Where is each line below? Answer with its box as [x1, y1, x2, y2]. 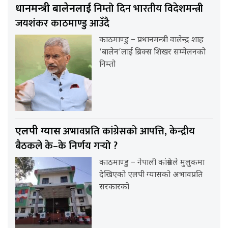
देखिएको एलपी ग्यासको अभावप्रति [99, 169, 203, 181]
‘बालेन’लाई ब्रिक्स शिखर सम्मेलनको [99, 47, 206, 58]
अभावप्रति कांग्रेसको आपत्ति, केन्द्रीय [63, 122, 195, 140]
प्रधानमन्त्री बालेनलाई [15, 2, 94, 16]
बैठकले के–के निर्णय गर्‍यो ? [15, 137, 118, 155]
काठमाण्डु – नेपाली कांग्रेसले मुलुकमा [99, 157, 205, 168]
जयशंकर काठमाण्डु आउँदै [15, 14, 109, 32]
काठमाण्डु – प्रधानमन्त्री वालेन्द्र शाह [99, 35, 204, 46]
